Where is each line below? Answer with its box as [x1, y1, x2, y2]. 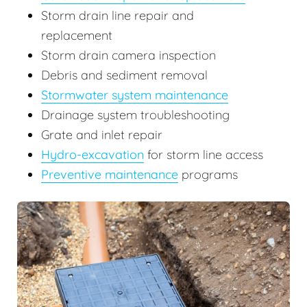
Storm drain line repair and [41, 7, 194, 23]
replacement [41, 27, 112, 43]
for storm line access [144, 146, 263, 162]
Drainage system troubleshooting [41, 106, 230, 123]
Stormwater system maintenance [41, 86, 228, 103]
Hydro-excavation [41, 146, 144, 162]
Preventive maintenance [41, 166, 178, 182]
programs [178, 166, 238, 182]
